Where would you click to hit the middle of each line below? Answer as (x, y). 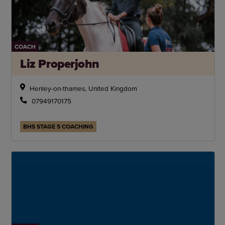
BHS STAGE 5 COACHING (59, 126)
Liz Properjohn (60, 64)
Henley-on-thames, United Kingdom (83, 88)
